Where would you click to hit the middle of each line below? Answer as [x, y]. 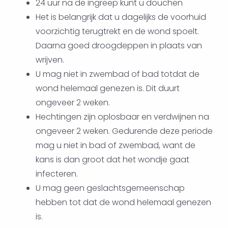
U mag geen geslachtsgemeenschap [110, 188]
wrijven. [50, 60]
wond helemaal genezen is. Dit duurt [107, 89]
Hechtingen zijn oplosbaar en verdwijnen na [122, 117]
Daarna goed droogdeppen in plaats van [119, 46]
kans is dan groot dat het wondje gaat [112, 160]
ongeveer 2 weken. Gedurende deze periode [124, 131]
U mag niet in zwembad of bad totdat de [117, 74]
